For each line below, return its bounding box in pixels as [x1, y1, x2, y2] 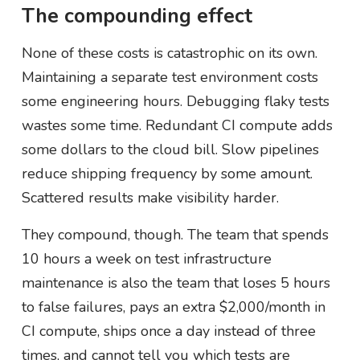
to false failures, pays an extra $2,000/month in [21, 297, 325, 317]
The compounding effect [21, 2, 252, 30]
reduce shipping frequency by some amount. [21, 163, 313, 183]
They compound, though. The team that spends [21, 224, 329, 244]
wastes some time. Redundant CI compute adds [21, 115, 333, 135]
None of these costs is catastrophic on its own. [21, 43, 317, 63]
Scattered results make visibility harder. [21, 187, 279, 207]
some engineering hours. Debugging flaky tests [21, 91, 329, 111]
